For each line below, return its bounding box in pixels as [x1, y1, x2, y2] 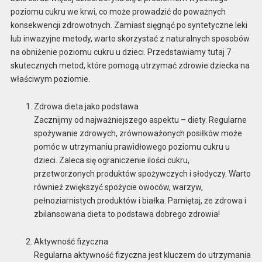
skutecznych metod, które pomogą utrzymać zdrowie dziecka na [10, 61, 250, 71]
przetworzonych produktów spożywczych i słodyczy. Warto [33, 168, 251, 178]
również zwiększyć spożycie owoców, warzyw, [33, 182, 203, 192]
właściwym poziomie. [10, 74, 90, 84]
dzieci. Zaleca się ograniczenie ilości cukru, [33, 155, 189, 165]
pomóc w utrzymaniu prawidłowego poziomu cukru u [33, 142, 230, 151]
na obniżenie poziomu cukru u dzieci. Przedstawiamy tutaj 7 [10, 47, 231, 57]
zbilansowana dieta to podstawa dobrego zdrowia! [33, 209, 220, 219]
